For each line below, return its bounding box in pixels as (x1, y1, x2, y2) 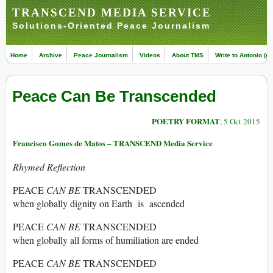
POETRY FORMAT (152, 115, 220, 127)
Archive (39, 52, 62, 58)
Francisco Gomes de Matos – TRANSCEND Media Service (13, 137, 213, 149)
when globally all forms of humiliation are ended (13, 233, 199, 247)
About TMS (172, 52, 204, 58)
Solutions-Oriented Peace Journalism (12, 21, 210, 30)
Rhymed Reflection (13, 160, 85, 174)
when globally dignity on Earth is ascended (13, 197, 185, 210)
